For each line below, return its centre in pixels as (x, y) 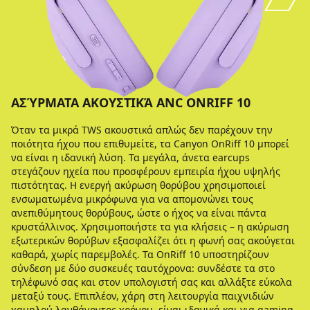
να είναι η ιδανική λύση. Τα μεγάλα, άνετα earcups (130, 157)
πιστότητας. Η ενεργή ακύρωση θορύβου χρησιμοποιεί (138, 185)
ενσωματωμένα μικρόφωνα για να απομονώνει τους (132, 199)
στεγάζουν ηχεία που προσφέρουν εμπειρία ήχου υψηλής (146, 171)
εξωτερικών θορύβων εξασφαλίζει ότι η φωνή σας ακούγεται (153, 240)
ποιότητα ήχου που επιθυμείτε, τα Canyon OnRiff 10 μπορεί (150, 144)
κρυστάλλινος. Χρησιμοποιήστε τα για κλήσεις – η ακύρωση (150, 227)
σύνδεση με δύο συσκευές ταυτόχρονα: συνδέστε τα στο (143, 268)
